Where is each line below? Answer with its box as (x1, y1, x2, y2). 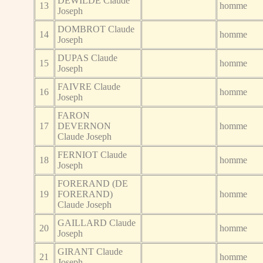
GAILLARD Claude (58, 217, 136, 228)
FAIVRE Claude (58, 81, 121, 92)
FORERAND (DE (58, 178, 129, 188)
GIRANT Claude (58, 246, 123, 257)
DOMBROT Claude (58, 23, 135, 34)
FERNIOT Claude (58, 149, 127, 160)
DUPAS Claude (58, 52, 118, 63)
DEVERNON (58, 120, 112, 131)
